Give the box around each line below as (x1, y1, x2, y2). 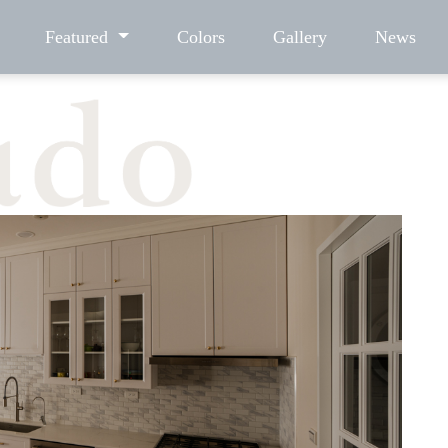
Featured (45, 27, 114, 47)
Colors (176, 27, 225, 47)
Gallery (272, 27, 327, 47)
